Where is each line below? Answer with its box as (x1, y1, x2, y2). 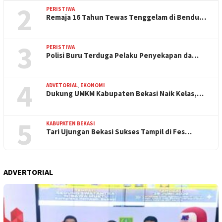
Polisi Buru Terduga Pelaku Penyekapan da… (46, 50, 199, 60)
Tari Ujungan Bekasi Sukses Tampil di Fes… (46, 126, 192, 136)
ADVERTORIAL (3, 166, 53, 177)
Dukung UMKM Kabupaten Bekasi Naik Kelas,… (46, 88, 204, 98)
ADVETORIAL (46, 81, 78, 89)
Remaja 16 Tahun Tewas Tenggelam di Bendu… (46, 12, 206, 22)
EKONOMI (80, 81, 105, 89)
